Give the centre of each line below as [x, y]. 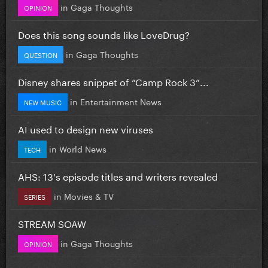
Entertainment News [121, 101]
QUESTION [41, 54]
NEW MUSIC [43, 101]
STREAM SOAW [52, 223]
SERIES [35, 196]
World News [83, 148]
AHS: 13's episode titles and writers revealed [118, 175]
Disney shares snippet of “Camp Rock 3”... [113, 81]
